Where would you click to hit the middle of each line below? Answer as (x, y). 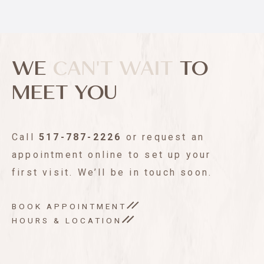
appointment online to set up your (112, 155)
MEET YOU (65, 93)
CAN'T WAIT (113, 69)
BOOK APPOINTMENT (69, 207)
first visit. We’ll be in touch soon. (112, 173)
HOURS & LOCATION (67, 221)
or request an (163, 137)
